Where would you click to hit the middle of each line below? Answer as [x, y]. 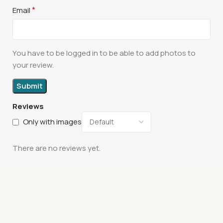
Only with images [53, 122]
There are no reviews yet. [57, 148]
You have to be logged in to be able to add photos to [104, 53]
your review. [33, 65]
